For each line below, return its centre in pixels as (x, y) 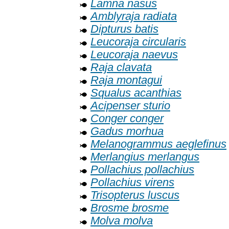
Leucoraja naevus (134, 55)
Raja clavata (121, 68)
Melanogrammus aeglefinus (158, 144)
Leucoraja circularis (138, 42)
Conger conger (127, 119)
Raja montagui (126, 81)
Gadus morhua (127, 132)
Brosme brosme (130, 208)
